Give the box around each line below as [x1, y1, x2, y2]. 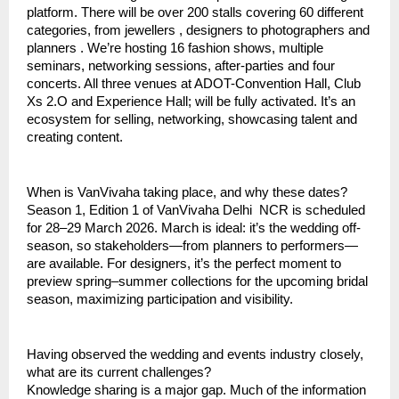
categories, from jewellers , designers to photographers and [27, 23, 370, 38]
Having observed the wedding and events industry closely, [27, 347, 363, 362]
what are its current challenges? [27, 365, 211, 380]
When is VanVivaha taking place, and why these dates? [27, 185, 347, 200]
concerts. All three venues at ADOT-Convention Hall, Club [27, 77, 361, 92]
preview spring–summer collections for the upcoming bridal [27, 274, 368, 289]
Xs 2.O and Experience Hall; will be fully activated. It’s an [27, 94, 355, 110]
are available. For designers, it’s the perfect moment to [27, 256, 341, 272]
